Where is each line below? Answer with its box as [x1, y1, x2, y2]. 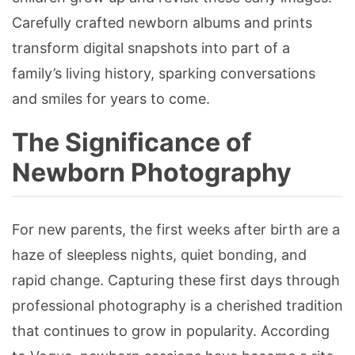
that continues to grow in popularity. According [12, 323, 330, 340]
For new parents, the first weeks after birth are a [12, 221, 340, 239]
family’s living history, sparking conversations [12, 65, 315, 82]
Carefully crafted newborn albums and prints [12, 14, 312, 32]
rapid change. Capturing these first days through [12, 272, 340, 289]
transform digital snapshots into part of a [12, 40, 290, 57]
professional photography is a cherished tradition [12, 297, 343, 315]
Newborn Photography [12, 157, 292, 189]
